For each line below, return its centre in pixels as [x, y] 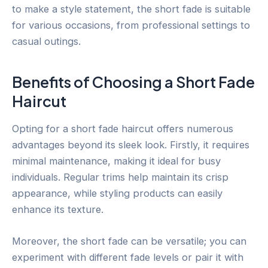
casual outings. [46, 42]
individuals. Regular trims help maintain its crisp [120, 177]
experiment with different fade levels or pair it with [128, 258]
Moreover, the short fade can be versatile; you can [129, 241]
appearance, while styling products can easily [117, 194]
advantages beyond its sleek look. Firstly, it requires [131, 145]
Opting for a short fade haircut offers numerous [123, 129]
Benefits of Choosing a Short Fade [133, 82]
